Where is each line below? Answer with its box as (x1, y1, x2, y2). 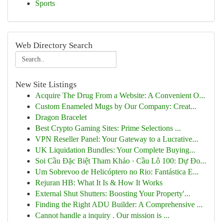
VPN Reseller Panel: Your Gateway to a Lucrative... (35, 135, 198, 143)
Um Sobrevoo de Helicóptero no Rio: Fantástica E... (35, 167, 199, 176)
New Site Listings (15, 80, 77, 89)
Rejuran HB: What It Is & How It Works (35, 178, 163, 187)
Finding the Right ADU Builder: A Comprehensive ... (35, 200, 203, 209)
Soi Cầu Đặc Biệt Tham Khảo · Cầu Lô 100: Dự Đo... (35, 157, 206, 165)
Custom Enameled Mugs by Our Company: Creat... (35, 102, 196, 111)
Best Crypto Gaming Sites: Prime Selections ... (35, 124, 181, 132)
